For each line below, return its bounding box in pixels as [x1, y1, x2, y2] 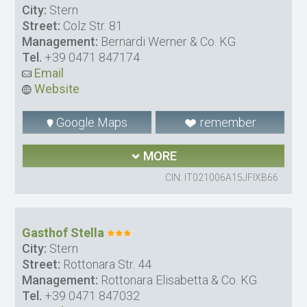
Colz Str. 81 [60, 19, 123, 34]
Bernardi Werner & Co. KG [98, 34, 236, 49]
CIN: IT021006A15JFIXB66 [164, 172, 278, 184]
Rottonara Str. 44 [60, 257, 152, 272]
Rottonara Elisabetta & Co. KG [98, 273, 258, 288]
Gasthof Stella [22, 225, 105, 241]
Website [32, 82, 80, 97]
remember [197, 115, 256, 130]
